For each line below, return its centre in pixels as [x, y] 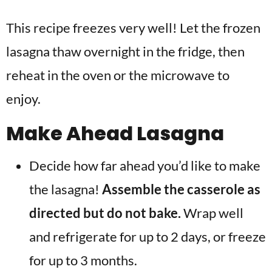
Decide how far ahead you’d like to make [145, 165]
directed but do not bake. [106, 213]
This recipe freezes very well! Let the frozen [133, 28]
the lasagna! [66, 189]
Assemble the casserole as [181, 189]
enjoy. [23, 99]
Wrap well [213, 213]
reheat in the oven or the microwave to [118, 75]
